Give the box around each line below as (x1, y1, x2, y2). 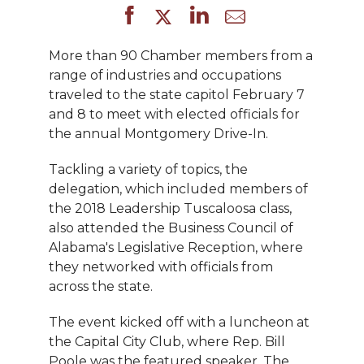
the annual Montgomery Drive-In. (49, 125, 268, 141)
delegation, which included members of (49, 180, 308, 197)
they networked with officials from (49, 258, 273, 275)
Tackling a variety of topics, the (49, 161, 248, 177)
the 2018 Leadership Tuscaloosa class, (49, 200, 292, 216)
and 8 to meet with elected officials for (49, 106, 300, 122)
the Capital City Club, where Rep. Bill (49, 333, 285, 349)
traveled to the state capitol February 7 (49, 86, 305, 102)
